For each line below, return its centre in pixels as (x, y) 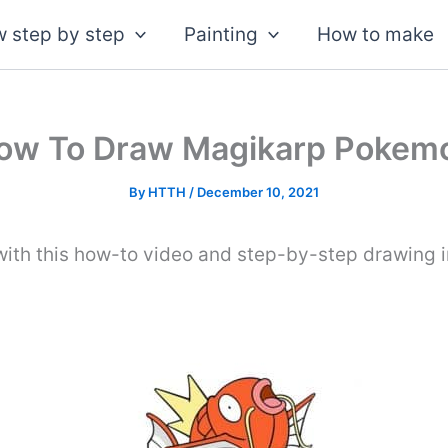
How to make (376, 34)
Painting (221, 34)
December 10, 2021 (258, 192)
